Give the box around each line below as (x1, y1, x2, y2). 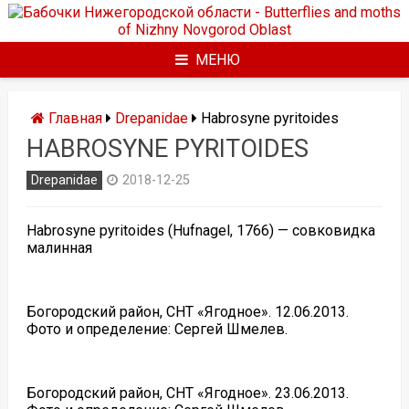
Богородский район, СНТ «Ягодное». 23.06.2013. (26, 384, 349, 402)
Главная (44, 110, 102, 127)
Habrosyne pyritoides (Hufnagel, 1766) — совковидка (26, 222, 375, 239)
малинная (26, 239, 92, 257)
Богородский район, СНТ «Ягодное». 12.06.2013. (26, 303, 349, 320)
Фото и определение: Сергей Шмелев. (26, 320, 288, 338)
